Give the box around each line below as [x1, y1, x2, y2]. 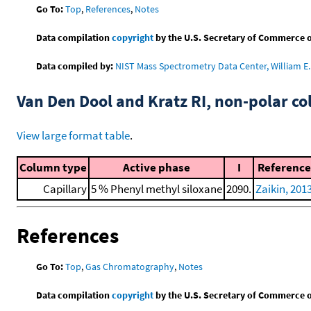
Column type [19, 160, 87, 175]
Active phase [123, 160, 190, 175]
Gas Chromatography [85, 260, 175, 273]
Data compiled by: [36, 60, 114, 73]
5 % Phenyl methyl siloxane [91, 181, 222, 196]
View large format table [17, 128, 130, 144]
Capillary [43, 181, 87, 196]
